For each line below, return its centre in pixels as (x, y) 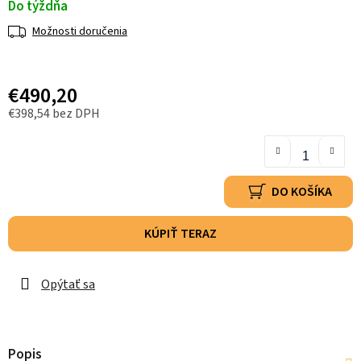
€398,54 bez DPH (54, 114)
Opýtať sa (68, 285)
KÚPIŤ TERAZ (180, 234)
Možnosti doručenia (80, 32)
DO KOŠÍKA (302, 191)
